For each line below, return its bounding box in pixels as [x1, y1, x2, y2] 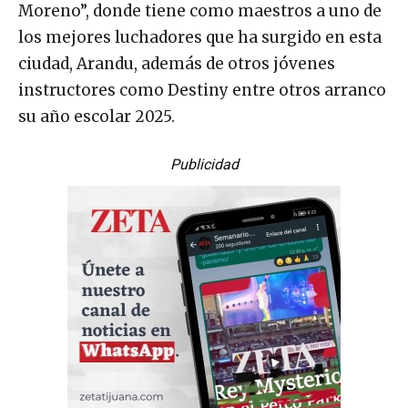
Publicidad [169, 155, 239, 173]
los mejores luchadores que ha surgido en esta [18, 26, 382, 47]
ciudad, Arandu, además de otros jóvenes [18, 53, 335, 74]
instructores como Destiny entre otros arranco [18, 79, 386, 100]
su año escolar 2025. [18, 106, 175, 127]
